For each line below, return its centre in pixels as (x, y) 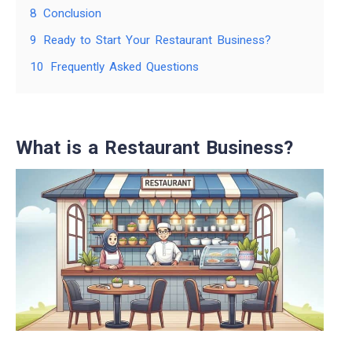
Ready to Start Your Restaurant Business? (157, 40)
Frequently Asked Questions (125, 67)
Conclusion (72, 14)
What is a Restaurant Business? (154, 148)
